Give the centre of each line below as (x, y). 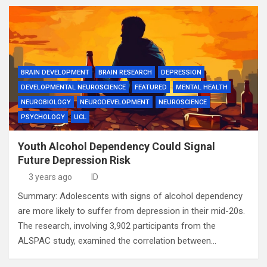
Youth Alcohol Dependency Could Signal (117, 146)
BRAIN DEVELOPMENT (55, 72)
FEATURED (151, 87)
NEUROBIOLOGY (46, 102)
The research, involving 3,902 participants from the (117, 226)
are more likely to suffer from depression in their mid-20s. (131, 211)
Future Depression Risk (74, 160)
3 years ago (50, 177)
